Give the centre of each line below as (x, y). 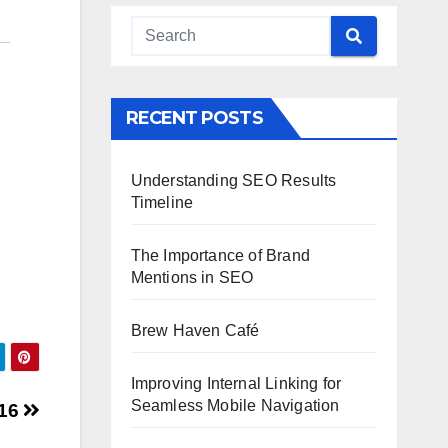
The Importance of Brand (220, 255)
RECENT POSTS (194, 118)
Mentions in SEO (192, 277)
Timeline (162, 202)
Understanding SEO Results (233, 180)
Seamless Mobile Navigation (235, 405)
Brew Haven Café (195, 330)
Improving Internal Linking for (236, 383)
